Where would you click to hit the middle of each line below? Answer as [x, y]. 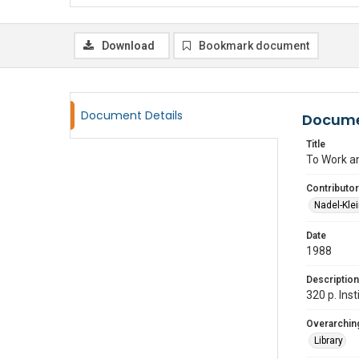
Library [329, 341]
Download [128, 46]
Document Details [132, 115]
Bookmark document [254, 46]
